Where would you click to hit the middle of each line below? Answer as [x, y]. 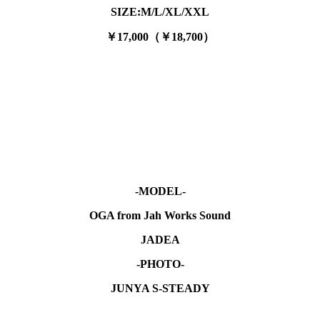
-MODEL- [160, 191]
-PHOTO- [160, 264]
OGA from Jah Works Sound [160, 216]
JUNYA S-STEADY [160, 289]
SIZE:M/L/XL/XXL [160, 12]
